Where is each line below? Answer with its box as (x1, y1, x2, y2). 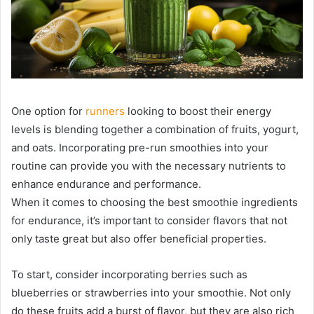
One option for (11, 104, 86, 118)
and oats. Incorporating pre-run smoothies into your (11, 140, 268, 154)
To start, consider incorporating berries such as (11, 267, 247, 281)
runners (86, 104, 125, 118)
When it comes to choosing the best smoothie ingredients (11, 195, 298, 209)
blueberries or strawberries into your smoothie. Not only (11, 285, 291, 299)
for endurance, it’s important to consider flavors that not (11, 213, 287, 227)
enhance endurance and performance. (11, 177, 201, 191)
